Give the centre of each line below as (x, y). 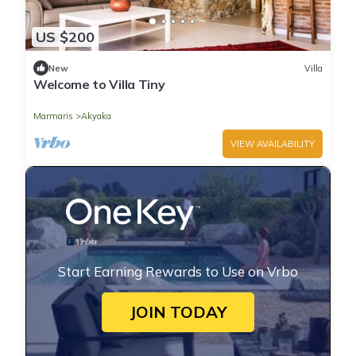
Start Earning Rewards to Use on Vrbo (178, 272)
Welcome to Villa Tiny (99, 85)
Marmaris (53, 116)
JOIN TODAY (178, 312)
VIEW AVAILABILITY (273, 144)
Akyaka (96, 116)
